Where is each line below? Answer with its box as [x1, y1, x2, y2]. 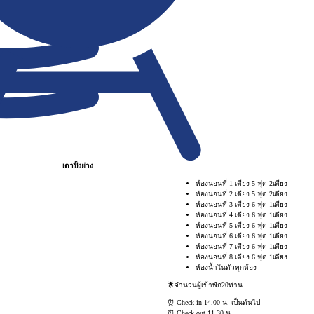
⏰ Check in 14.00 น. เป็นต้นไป [168, 298, 260, 306]
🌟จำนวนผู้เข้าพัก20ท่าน [168, 280, 243, 289]
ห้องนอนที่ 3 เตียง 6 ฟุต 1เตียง [196, 200, 287, 208]
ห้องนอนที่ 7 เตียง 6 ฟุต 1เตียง [196, 242, 287, 250]
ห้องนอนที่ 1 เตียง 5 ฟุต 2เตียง [196, 179, 287, 187]
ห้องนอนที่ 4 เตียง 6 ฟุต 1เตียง [196, 210, 287, 219]
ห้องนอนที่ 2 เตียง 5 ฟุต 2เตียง [196, 189, 287, 198]
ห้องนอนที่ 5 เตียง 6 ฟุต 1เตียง [196, 221, 287, 229]
